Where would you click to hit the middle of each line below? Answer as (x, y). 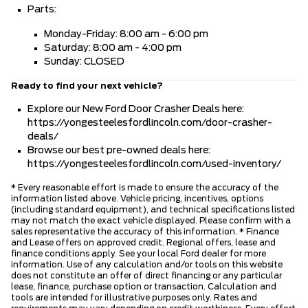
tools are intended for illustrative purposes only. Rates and (134, 298)
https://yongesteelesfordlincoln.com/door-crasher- (150, 123)
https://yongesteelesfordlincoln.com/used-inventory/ (154, 165)
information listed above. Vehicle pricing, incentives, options (137, 199)
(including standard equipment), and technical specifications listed (153, 210)
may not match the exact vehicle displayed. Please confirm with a (151, 221)
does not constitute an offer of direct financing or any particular (146, 276)
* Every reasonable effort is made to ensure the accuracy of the (145, 188)
